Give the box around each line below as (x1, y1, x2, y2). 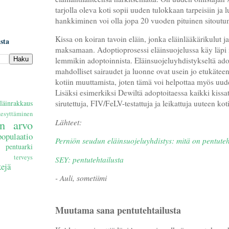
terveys (14, 152, 33, 162)
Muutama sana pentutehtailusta (55, 203, 181, 217)
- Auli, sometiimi (55, 172, 107, 183)
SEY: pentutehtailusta (55, 154, 124, 165)
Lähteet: (55, 117, 82, 127)
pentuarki (6, 141, 33, 151)
